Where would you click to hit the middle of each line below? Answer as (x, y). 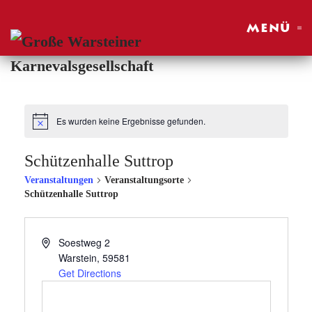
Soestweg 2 (85, 243)
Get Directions (90, 273)
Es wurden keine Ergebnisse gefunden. (131, 121)
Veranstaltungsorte (144, 180)
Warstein (78, 258)
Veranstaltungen (58, 180)
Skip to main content (92, 36)
